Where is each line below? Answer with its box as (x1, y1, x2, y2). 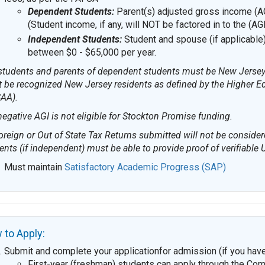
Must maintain (4, 161, 62, 173)
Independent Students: (27, 34, 122, 46)
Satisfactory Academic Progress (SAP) (64, 161, 226, 173)
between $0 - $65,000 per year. (27, 47, 156, 59)
